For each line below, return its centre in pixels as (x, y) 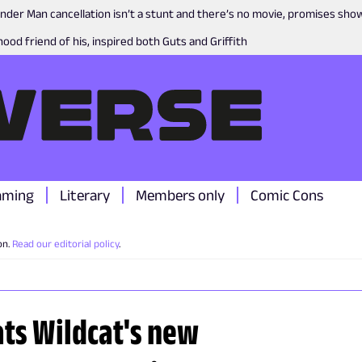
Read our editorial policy (65, 244)
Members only (180, 195)
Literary (85, 195)
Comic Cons (287, 195)
